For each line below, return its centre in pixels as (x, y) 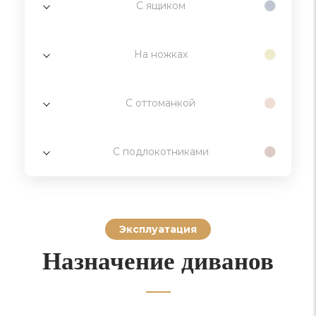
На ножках (160, 55)
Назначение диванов (158, 260)
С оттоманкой (160, 103)
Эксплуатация (158, 230)
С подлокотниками (160, 152)
